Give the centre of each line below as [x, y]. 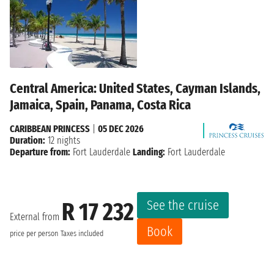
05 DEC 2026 [121, 128]
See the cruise [183, 205]
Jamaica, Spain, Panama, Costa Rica [100, 105]
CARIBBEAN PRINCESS [50, 128]
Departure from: [40, 152]
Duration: [28, 140]
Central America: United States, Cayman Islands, [135, 88]
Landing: [149, 152]
